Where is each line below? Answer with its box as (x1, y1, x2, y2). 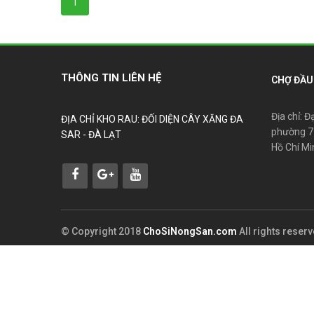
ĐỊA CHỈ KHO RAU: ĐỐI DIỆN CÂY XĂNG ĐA (61, 113, 243, 125)
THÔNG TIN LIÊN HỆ (61, 71, 161, 84)
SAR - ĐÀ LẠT (61, 128, 121, 140)
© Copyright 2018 (61, 225, 143, 237)
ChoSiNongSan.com (143, 225, 237, 237)
